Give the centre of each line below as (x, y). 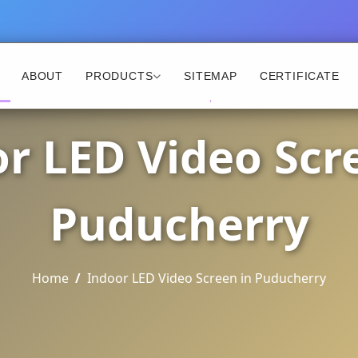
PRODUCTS (119, 76)
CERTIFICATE (299, 76)
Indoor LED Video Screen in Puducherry (207, 278)
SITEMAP (211, 76)
